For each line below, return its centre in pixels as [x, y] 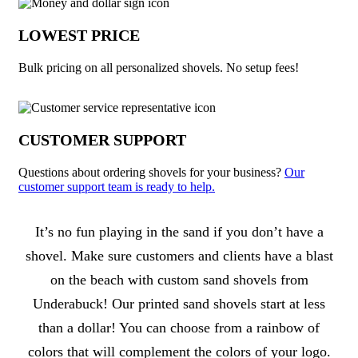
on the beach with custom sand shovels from [179, 280]
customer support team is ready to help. [117, 187]
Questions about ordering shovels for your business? [151, 173]
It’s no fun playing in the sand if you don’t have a [179, 232]
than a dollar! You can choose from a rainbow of [179, 328]
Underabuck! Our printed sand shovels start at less [179, 304]
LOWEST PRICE [79, 36]
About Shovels [77, 230]
